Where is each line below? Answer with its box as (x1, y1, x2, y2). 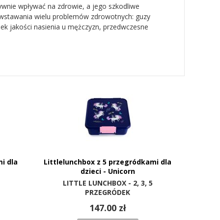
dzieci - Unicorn (80, 166, 135, 176)
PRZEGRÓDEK (85, 188, 131, 197)
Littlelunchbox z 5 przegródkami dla (44, 157, 172, 167)
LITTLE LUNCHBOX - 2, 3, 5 (62, 178, 153, 188)
